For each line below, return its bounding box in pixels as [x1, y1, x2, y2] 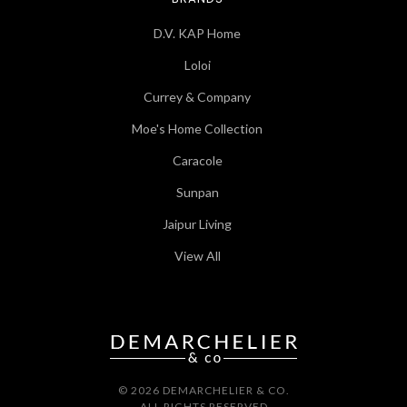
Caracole [172, 153, 223, 169]
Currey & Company [144, 89, 252, 105]
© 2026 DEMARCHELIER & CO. [117, 383, 290, 398]
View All [174, 248, 221, 264]
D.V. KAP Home [154, 25, 242, 42]
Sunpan [175, 184, 219, 201]
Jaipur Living [163, 216, 233, 233]
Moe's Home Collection [132, 121, 263, 137]
